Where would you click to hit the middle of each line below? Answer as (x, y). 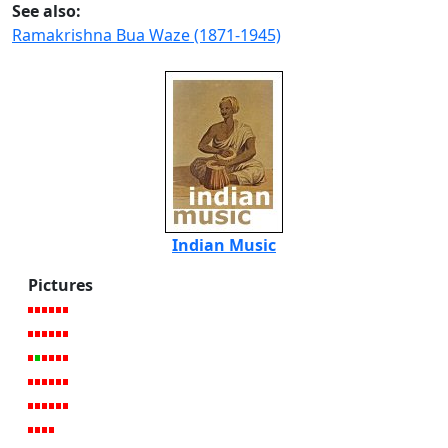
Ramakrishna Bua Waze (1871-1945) (146, 34)
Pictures (60, 284)
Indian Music (224, 244)
